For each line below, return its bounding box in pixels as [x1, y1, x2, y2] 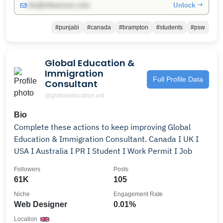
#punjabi [55, 24, 79, 31]
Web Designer [14, 200, 67, 209]
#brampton [119, 24, 148, 31]
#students [156, 24, 183, 31]
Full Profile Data [153, 75, 203, 83]
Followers [14, 166, 40, 173]
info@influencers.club [27, 1, 89, 9]
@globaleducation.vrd [45, 92, 105, 99]
